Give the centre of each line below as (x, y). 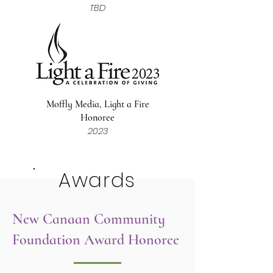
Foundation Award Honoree (96, 240)
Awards (97, 180)
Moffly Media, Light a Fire (97, 104)
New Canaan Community (89, 219)
